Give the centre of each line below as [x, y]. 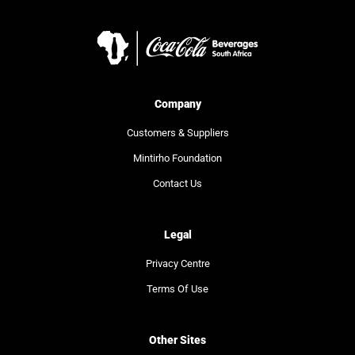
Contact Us [177, 184]
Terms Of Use [177, 289]
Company [177, 103]
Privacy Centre [177, 264]
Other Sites [177, 340]
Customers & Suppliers [177, 133]
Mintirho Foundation [177, 158]
